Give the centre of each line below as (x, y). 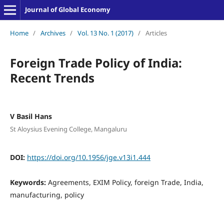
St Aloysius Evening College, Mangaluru (68, 129)
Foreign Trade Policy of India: (96, 62)
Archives (53, 33)
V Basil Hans (31, 116)
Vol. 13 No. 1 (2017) (105, 33)
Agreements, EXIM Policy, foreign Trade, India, (125, 182)
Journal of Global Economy (67, 9)
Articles (156, 33)
